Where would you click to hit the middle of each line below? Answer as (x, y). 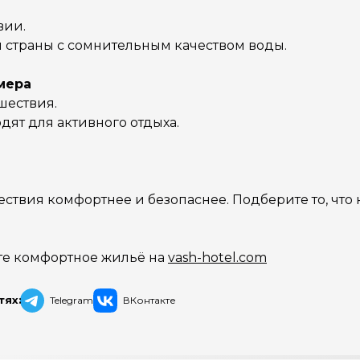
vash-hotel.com (217, 258)
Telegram (72, 300)
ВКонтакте (150, 300)
